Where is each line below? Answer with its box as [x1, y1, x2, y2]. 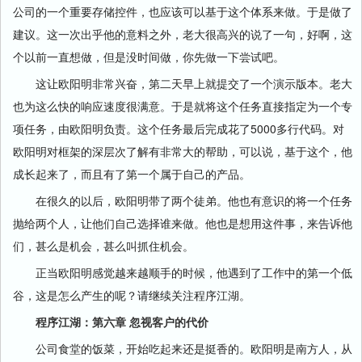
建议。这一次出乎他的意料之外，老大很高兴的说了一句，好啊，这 [13, 26, 352, 42]
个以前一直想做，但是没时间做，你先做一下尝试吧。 [13, 48, 284, 65]
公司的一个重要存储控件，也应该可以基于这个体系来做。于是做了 [13, 3, 352, 19]
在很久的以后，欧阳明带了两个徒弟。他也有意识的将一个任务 [13, 192, 352, 208]
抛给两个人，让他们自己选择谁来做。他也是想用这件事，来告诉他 [13, 215, 352, 231]
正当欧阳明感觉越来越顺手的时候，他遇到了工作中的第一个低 [13, 264, 352, 280]
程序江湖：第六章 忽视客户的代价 [36, 314, 208, 330]
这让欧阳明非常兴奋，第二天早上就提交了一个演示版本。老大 [13, 75, 352, 91]
